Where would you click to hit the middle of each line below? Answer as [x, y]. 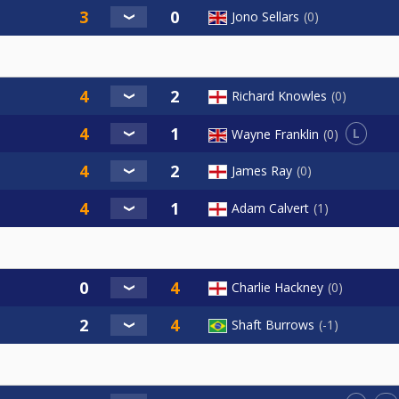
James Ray [262, 171]
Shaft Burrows [273, 325]
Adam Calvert [270, 208]
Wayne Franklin [275, 134]
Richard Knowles [279, 96]
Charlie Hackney [277, 288]
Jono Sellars [265, 17]
